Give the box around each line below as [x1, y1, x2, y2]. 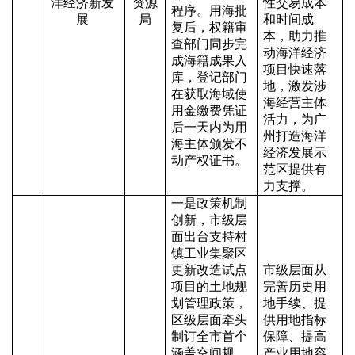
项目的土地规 [171, 280, 247, 293]
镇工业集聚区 [171, 246, 247, 260]
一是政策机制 [171, 197, 247, 210]
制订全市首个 [171, 330, 247, 343]
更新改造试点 [171, 263, 247, 277]
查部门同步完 [171, 37, 247, 51]
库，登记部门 [171, 71, 247, 84]
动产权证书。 [171, 154, 247, 167]
